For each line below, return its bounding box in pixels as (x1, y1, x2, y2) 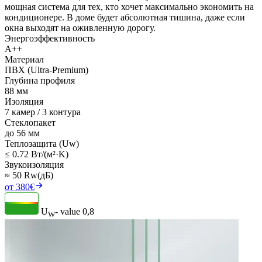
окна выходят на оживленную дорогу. (5, 22, 156, 33)
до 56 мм (5, 127, 40, 138)
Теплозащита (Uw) (5, 138, 79, 149)
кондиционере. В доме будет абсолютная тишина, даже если (5, 12, 245, 22)
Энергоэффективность (5, 33, 95, 43)
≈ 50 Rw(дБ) (5, 170, 53, 180)
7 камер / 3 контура (5, 106, 81, 117)
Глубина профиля (5, 75, 75, 85)
